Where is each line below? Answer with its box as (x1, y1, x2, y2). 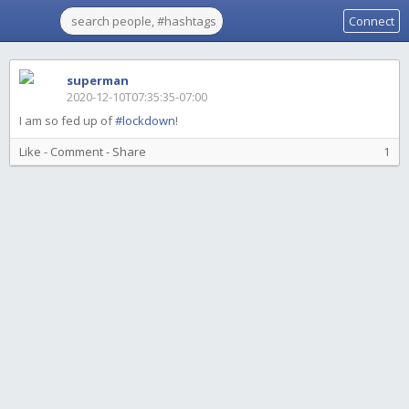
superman (67, 72, 129, 89)
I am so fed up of (19, 112, 115, 129)
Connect (349, 13, 394, 29)
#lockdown (115, 112, 175, 129)
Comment (50, 143, 103, 160)
